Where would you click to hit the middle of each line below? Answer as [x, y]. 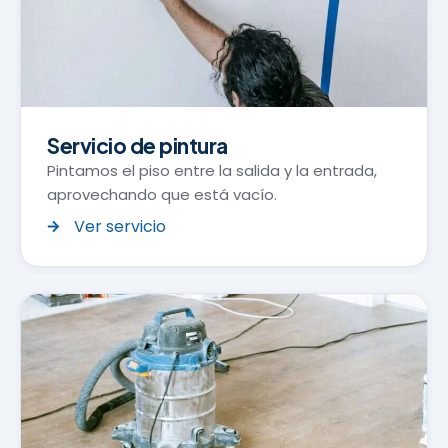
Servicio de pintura [137, 145]
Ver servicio [120, 226]
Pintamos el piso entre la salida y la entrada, [212, 170]
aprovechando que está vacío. [162, 194]
